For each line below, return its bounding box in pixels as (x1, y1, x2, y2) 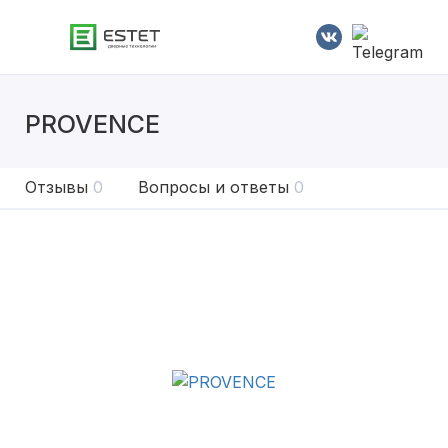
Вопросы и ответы (138, 177, 289, 197)
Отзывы (25, 177, 88, 197)
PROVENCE (25, 109, 160, 139)
